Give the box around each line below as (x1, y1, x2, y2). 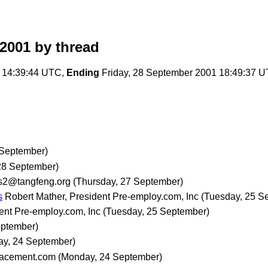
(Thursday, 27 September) (73, 176, 183, 187)
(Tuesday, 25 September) (103, 206, 209, 217)
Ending (66, 68, 99, 78)
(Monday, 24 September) (58, 251, 162, 262)
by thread (31, 39, 99, 56)
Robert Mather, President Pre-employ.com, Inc (5, 191, 199, 202)
